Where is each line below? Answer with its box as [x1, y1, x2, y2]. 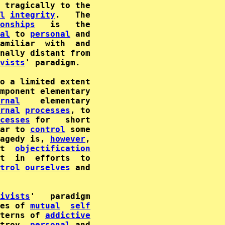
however [50, 134, 85, 144]
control [30, 125, 65, 134]
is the [35, 20, 90, 29]
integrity [10, 10, 55, 20]
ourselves [25, 163, 70, 172]
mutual [30, 201, 60, 210]
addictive [45, 210, 90, 220]
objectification [15, 144, 90, 153]
